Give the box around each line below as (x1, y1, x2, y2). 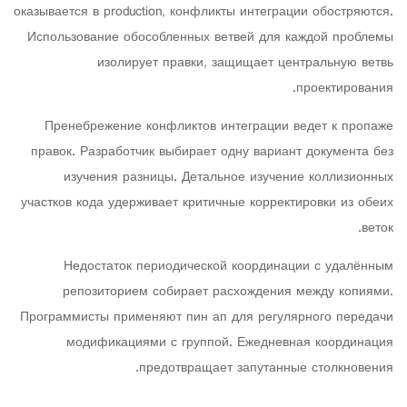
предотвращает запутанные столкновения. (139, 356, 393, 381)
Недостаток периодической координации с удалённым (64, 254, 393, 279)
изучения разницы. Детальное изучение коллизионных (64, 165, 393, 190)
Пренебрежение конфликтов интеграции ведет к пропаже (45, 114, 393, 139)
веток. (362, 216, 393, 241)
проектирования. (296, 76, 393, 101)
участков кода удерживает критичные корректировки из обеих (21, 191, 393, 215)
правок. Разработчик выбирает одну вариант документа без (31, 140, 393, 164)
